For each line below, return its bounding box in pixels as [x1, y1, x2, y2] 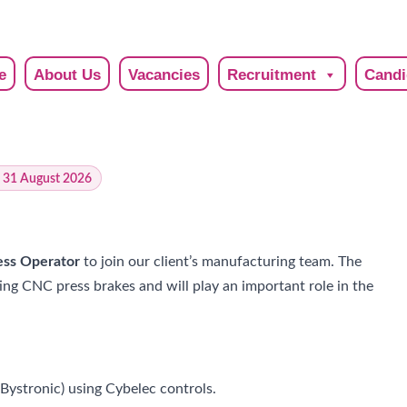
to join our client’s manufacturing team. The [80, 254, 362, 269]
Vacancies [128, 66, 200, 84]
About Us [34, 66, 101, 84]
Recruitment [227, 66, 316, 84]
